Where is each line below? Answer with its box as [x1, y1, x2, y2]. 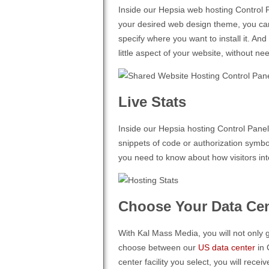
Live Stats [118, 93, 186, 110]
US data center [198, 242, 255, 252]
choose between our [118, 242, 198, 252]
